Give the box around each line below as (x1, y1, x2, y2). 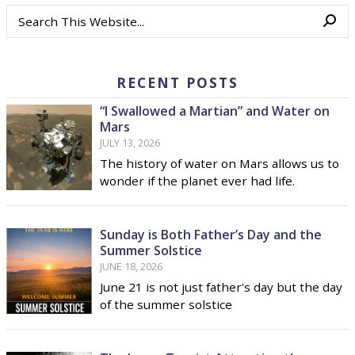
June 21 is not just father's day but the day (100, 279, 342, 296)
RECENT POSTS (116, 73, 239, 93)
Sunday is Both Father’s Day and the (100, 226, 322, 244)
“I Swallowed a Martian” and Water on (100, 102, 330, 120)
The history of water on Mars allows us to (100, 155, 339, 172)
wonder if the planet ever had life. (100, 173, 295, 189)
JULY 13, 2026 (100, 136, 160, 151)
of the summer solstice (100, 296, 232, 313)
